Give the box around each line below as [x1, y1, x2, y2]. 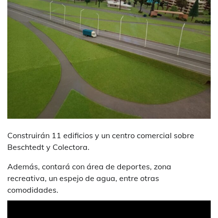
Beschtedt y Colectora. [7, 142, 90, 152]
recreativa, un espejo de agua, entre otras [7, 173, 159, 183]
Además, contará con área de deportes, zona [7, 162, 171, 172]
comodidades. [7, 185, 58, 195]
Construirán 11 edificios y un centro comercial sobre [7, 130, 194, 141]
